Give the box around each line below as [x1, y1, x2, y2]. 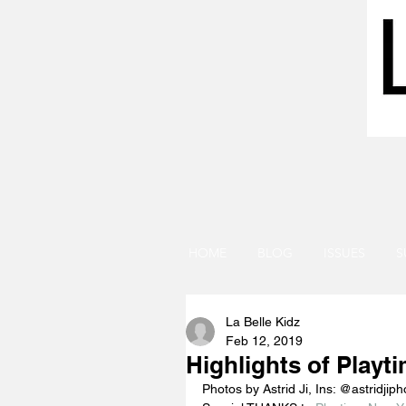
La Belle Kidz [226, 314, 300, 329]
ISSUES [324, 245, 365, 261]
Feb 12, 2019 [226, 333, 303, 348]
